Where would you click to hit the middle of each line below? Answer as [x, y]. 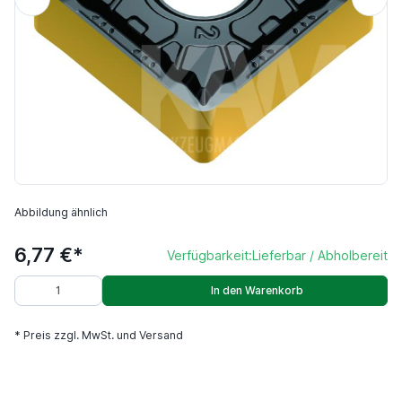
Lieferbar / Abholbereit [320, 255]
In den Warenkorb [257, 290]
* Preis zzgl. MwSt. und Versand [99, 335]
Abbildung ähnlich [61, 212]
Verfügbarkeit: [210, 255]
